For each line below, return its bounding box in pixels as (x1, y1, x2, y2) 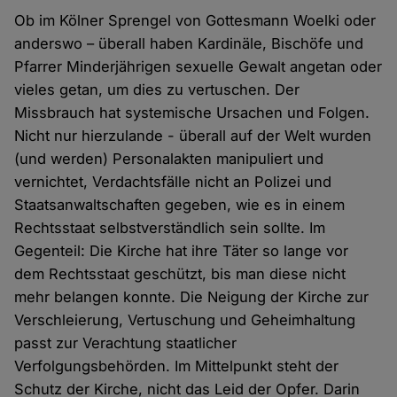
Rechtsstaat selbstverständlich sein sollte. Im (14, 219, 326, 237)
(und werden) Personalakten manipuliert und (14, 150, 324, 168)
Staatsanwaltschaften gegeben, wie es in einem (14, 196, 346, 214)
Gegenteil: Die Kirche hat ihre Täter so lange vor (14, 242, 349, 261)
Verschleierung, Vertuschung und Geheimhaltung (14, 311, 356, 330)
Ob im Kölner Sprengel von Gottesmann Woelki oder (14, 12, 377, 30)
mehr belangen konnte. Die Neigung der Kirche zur (14, 288, 370, 307)
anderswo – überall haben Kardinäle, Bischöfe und (14, 35, 364, 53)
